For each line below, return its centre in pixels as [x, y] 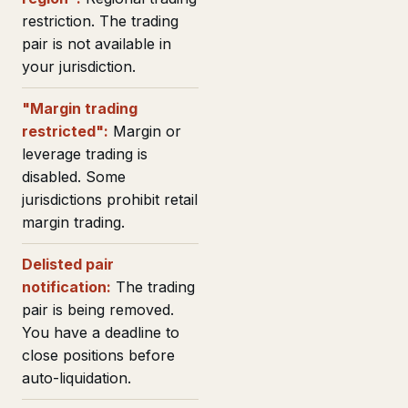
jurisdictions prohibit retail [110, 199]
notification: [66, 286]
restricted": [65, 131]
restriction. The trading [100, 20]
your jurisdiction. [79, 66]
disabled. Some [74, 176]
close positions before [98, 355]
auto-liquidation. [76, 377]
